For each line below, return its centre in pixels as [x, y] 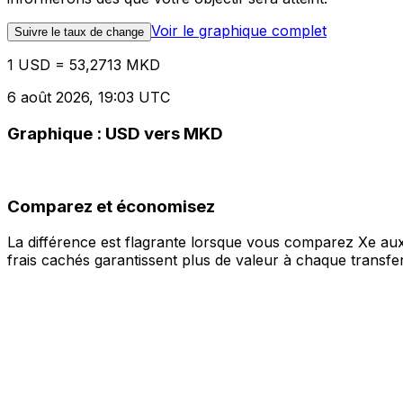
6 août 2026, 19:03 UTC [89, 98]
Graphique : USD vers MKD [115, 134]
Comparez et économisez [111, 206]
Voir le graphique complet [239, 31]
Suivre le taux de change [79, 32]
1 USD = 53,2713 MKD [84, 65]
